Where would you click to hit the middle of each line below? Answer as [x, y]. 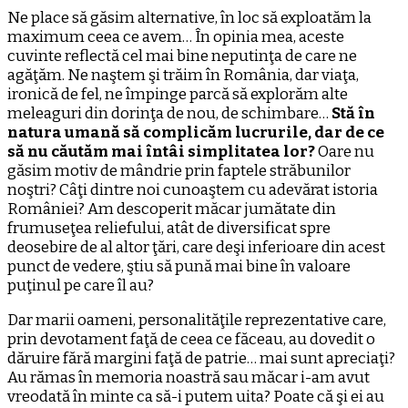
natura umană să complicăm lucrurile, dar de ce [196, 133]
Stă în [353, 114]
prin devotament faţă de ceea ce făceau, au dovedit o [191, 340]
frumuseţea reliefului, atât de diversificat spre [169, 229]
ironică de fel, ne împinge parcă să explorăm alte [178, 95]
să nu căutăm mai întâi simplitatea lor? [161, 152]
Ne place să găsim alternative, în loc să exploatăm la [189, 18]
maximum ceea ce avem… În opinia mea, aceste [176, 37]
